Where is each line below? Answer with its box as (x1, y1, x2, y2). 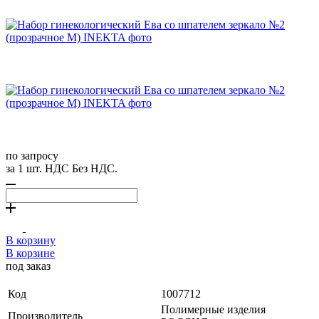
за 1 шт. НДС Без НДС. (6, 162, 117, 174)
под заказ (6, 259, 51, 272)
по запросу (6, 149, 58, 162)
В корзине (6, 246, 55, 259)
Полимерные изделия (161, 303, 266, 315)
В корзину (6, 234, 56, 246)
